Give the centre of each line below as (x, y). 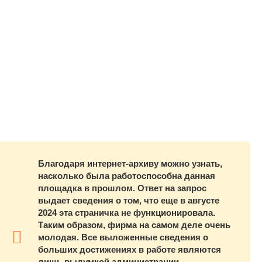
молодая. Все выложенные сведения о (123, 237)
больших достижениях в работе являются (130, 250)
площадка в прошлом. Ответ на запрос (122, 188)
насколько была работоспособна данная (127, 176)
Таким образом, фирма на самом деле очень (134, 225)
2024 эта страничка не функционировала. (127, 213)
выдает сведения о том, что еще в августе (129, 201)
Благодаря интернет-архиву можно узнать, (130, 164)
